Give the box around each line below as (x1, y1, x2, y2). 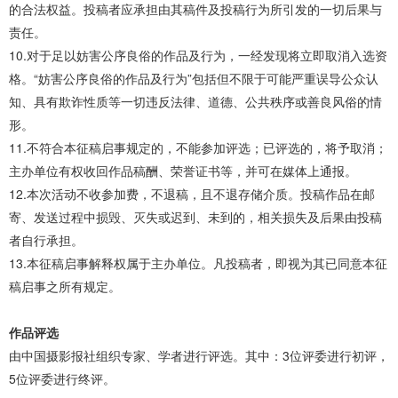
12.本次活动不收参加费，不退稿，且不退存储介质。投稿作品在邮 (9, 184, 375, 203)
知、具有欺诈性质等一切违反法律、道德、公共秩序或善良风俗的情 (9, 92, 382, 110)
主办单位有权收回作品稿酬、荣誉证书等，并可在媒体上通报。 (9, 161, 357, 179)
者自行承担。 (9, 230, 84, 249)
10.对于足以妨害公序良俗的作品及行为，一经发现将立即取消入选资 (9, 45, 387, 64)
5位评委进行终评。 (9, 369, 115, 387)
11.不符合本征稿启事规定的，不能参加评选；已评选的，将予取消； (9, 138, 387, 156)
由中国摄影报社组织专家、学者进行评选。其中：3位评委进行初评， (9, 346, 389, 364)
